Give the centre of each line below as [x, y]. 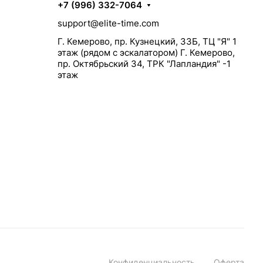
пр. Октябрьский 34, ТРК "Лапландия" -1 [144, 64]
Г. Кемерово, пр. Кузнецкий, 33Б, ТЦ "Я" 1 [147, 42]
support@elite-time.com [108, 23]
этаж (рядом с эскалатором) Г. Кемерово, [146, 53]
